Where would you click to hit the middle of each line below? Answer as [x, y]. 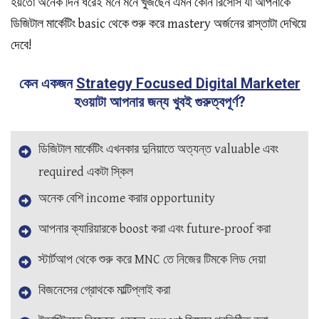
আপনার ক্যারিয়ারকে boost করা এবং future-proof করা [155, 229]
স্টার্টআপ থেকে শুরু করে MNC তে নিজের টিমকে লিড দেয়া [152, 260]
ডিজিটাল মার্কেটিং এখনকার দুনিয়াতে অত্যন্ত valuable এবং [158, 150]
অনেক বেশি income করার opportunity [127, 199]
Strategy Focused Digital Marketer [188, 84]
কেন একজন [47, 84]
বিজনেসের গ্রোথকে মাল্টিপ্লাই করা [104, 291]
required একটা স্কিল [86, 172]
